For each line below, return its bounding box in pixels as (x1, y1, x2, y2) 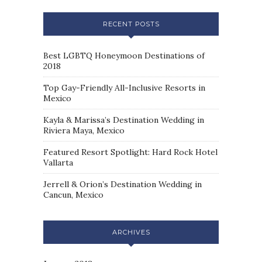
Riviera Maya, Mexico (43, 125, 125, 136)
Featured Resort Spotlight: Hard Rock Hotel (43, 147, 218, 158)
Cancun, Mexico (43, 189, 104, 201)
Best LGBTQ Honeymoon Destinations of (43, 50, 205, 61)
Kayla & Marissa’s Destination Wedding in (43, 115, 204, 126)
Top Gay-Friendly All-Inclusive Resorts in (43, 82, 205, 94)
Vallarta (43, 157, 73, 168)
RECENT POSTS (102, 20, 160, 29)
